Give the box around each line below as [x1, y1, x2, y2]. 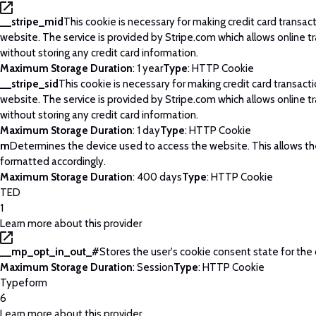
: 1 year [133, 61, 163, 75]
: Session [133, 260, 174, 274]
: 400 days [133, 170, 182, 183]
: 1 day [133, 123, 160, 137]
